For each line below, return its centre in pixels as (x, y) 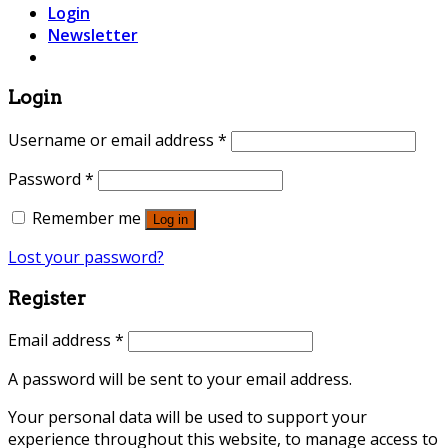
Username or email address (113, 140)
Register (47, 298)
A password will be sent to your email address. (180, 379)
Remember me (86, 218)
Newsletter (93, 34)
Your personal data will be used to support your (187, 417)
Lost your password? (86, 257)
